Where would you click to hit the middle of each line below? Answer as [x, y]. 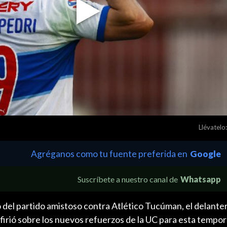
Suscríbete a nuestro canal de [128, 179]
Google [205, 154]
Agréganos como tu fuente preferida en [109, 154]
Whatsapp [201, 179]
